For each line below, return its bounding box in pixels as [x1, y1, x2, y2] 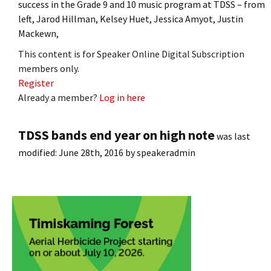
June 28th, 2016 [59, 146, 123, 158]
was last [215, 129, 250, 142]
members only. [18, 62, 79, 74]
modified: [18, 146, 59, 158]
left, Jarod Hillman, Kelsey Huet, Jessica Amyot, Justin [18, 12, 243, 25]
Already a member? [18, 91, 99, 103]
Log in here [99, 91, 145, 103]
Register [18, 76, 54, 89]
